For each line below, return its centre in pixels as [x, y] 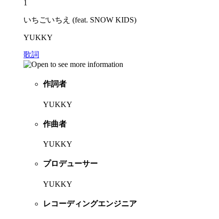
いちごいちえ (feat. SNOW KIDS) [80, 20]
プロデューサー [70, 164]
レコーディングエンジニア [90, 204]
